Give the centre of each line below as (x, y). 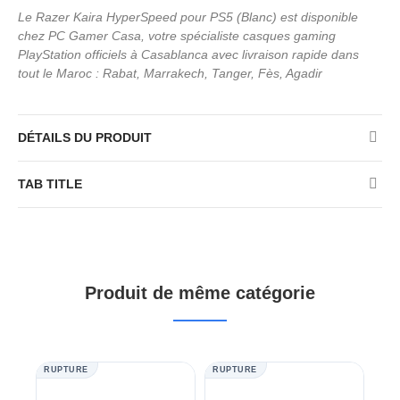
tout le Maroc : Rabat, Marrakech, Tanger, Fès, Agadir (170, 73)
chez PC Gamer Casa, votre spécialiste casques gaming (177, 35)
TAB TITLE (50, 183)
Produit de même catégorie (200, 292)
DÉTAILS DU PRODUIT (85, 137)
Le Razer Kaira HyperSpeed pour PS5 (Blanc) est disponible (188, 17)
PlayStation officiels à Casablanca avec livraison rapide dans (188, 54)
